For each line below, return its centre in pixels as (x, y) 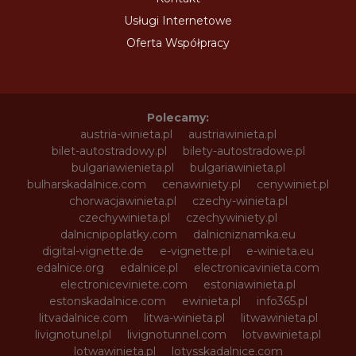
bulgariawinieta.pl (237, 168)
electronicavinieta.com (257, 268)
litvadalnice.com (83, 318)
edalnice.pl (149, 268)
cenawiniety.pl (201, 185)
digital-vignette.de (93, 252)
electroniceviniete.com (124, 285)
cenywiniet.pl (293, 185)
